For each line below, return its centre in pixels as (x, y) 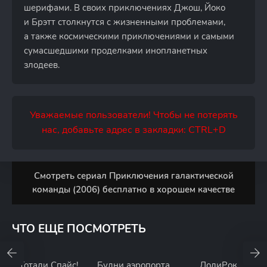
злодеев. (42, 65)
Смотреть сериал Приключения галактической (133, 176)
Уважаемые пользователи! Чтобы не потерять (133, 115)
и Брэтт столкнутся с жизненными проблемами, (125, 22)
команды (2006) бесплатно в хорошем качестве (133, 190)
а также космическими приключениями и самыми (129, 36)
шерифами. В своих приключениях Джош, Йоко (125, 8)
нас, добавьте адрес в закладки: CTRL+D (133, 130)
